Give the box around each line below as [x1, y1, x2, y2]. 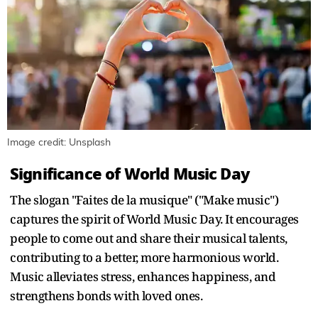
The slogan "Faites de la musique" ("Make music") [10, 191, 278, 208]
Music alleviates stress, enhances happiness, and [10, 268, 275, 285]
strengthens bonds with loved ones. [10, 287, 202, 304]
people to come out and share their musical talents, [10, 229, 287, 246]
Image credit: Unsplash [7, 137, 111, 148]
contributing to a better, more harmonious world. [10, 248, 278, 265]
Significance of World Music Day [10, 161, 249, 186]
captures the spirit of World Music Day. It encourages [10, 210, 299, 227]
